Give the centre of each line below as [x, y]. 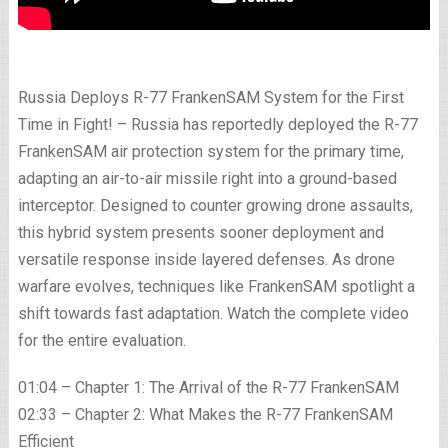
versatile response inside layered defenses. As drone [206, 260]
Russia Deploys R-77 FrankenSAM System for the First [210, 98]
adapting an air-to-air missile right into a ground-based [207, 179]
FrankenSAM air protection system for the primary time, [210, 152]
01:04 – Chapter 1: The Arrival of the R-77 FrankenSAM [208, 388]
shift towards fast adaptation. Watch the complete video [213, 314]
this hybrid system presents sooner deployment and [200, 233]
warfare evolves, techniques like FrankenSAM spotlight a [216, 287]
